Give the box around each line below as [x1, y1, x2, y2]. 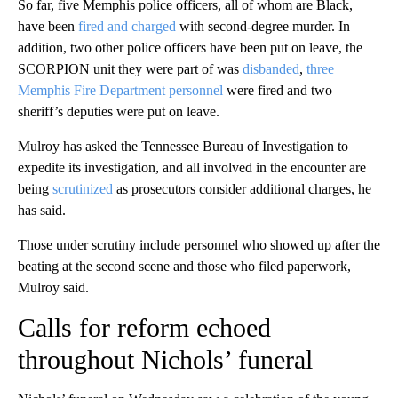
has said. [18, 203, 66, 219]
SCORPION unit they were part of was [18, 61, 243, 77]
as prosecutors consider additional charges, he [113, 181, 371, 197]
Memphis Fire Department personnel [18, 83, 223, 99]
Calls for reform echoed [18, 313, 271, 343]
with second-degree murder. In [176, 19, 350, 35]
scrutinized [52, 181, 113, 197]
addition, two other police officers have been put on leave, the [18, 40, 362, 56]
